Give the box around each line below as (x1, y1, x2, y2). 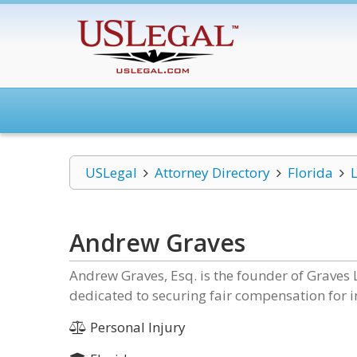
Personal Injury (86, 318, 186, 336)
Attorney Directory (154, 163, 270, 182)
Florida (287, 163, 333, 182)
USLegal (85, 163, 137, 182)
